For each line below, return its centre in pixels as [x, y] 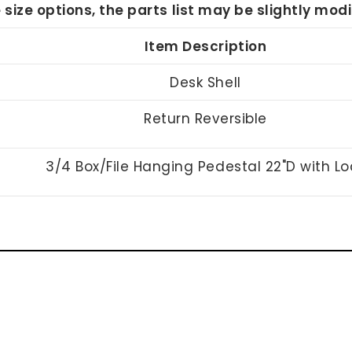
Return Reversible [205, 118]
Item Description [205, 46]
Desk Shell [205, 82]
